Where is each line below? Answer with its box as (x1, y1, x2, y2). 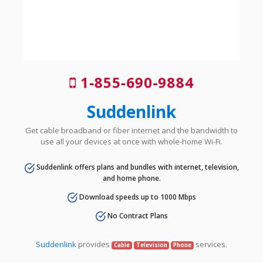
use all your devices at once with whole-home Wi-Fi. (41, 136, 222, 147)
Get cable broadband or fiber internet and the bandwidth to (25, 125, 238, 136)
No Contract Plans (105, 210, 168, 221)
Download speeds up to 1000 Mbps (77, 191, 196, 202)
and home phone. (102, 173, 161, 183)
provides (76, 239, 112, 250)
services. (194, 239, 228, 250)
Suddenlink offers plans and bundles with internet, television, (34, 162, 239, 173)
